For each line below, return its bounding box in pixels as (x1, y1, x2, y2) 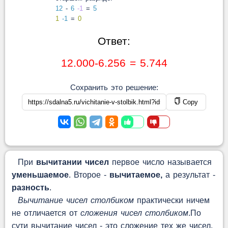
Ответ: (98, 35, 130, 47)
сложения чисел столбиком (80, 209, 188, 217)
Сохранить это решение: (70, 83, 158, 92)
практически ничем (133, 196, 210, 205)
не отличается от (11, 209, 80, 217)
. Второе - (68, 170, 109, 179)
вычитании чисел (36, 158, 109, 166)
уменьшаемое (11, 170, 69, 179)
